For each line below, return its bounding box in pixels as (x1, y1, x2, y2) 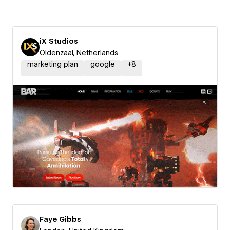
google (90, 60, 115, 68)
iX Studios (40, 37, 78, 45)
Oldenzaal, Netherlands (40, 49, 118, 57)
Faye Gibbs (40, 215, 81, 223)
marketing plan (27, 60, 78, 68)
